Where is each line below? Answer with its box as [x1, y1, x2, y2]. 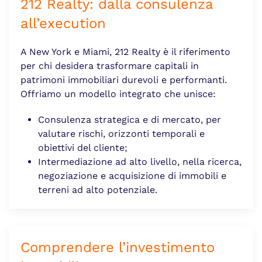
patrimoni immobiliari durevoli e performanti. [20, 74, 227, 85]
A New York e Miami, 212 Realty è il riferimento [20, 46, 230, 57]
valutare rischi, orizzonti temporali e [38, 127, 205, 139]
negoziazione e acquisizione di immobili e [38, 170, 226, 181]
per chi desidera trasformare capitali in [20, 60, 199, 71]
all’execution [20, 15, 106, 32]
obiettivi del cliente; [38, 142, 127, 153]
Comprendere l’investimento [20, 239, 215, 256]
